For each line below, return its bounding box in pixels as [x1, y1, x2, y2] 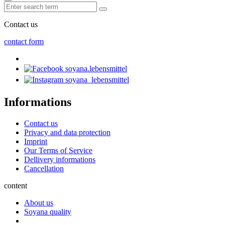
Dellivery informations [24, 155, 95, 164]
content [4, 181, 27, 190]
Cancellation [24, 164, 64, 173]
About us [24, 198, 53, 207]
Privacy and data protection [24, 128, 110, 137]
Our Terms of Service [24, 146, 92, 155]
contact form [4, 37, 44, 46]
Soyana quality [24, 207, 71, 216]
